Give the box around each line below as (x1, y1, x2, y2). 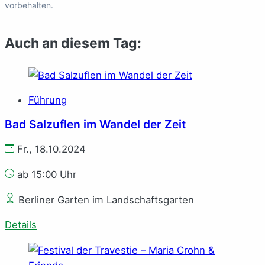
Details (5, 219, 37, 231)
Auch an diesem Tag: (5, 34, 141, 51)
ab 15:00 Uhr (14, 168, 76, 180)
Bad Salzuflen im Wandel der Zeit (5, 117, 186, 132)
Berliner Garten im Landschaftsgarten (15, 193, 194, 206)
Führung (28, 94, 67, 106)
